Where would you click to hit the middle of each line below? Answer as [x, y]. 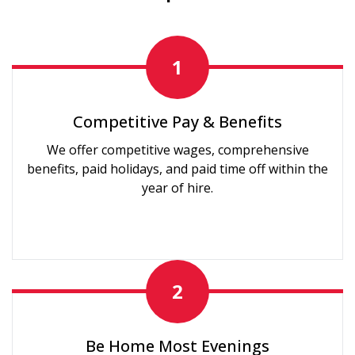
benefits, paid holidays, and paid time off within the [177, 169]
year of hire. [177, 188]
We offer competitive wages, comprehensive [177, 150]
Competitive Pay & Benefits [177, 122]
